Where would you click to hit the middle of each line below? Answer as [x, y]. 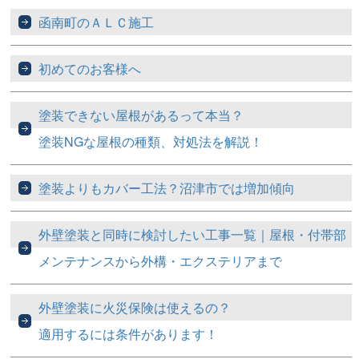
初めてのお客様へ [90, 69]
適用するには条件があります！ [129, 334]
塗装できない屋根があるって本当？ [141, 115]
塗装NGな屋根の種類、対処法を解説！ [151, 142]
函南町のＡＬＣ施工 [97, 22]
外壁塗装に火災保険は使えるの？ [135, 308]
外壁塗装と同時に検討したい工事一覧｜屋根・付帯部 [193, 235]
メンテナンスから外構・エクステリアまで [161, 261]
